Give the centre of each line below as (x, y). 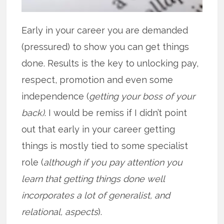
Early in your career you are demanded (105, 30)
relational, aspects (60, 212)
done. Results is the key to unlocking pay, (110, 63)
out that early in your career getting (98, 129)
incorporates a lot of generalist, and (96, 195)
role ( (33, 162)
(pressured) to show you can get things (105, 47)
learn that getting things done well (93, 179)
